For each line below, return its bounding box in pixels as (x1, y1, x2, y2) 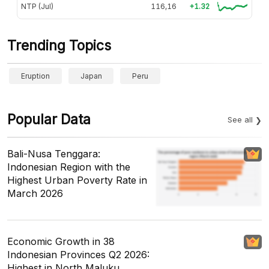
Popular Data (7, 110, 91, 128)
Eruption (21, 71, 50, 80)
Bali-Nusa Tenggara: (7, 147, 100, 160)
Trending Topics (7, 37, 111, 54)
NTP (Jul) (21, 1, 53, 11)
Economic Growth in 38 (7, 235, 115, 247)
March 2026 (7, 187, 63, 199)
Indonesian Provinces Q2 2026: (7, 248, 150, 261)
